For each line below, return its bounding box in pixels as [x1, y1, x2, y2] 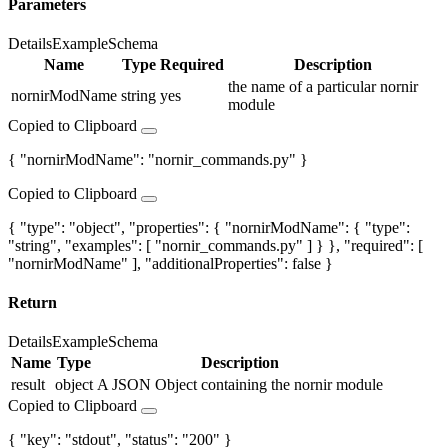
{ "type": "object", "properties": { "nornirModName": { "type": [8, 218, 410, 236]
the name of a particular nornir [228, 77, 418, 95]
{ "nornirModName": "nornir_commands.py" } [8, 150, 308, 168]
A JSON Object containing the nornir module [97, 376, 383, 394]
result [11, 376, 45, 394]
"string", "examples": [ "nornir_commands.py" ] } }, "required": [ [8, 236, 423, 254]
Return [8, 294, 57, 312]
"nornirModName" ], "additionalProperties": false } [8, 254, 333, 272]
